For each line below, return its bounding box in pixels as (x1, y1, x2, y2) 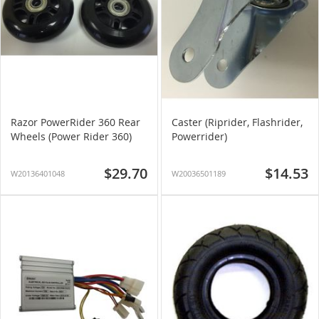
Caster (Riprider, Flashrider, (172, 115, 303, 129)
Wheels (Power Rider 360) (11, 130, 132, 143)
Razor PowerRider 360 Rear (11, 115, 140, 129)
